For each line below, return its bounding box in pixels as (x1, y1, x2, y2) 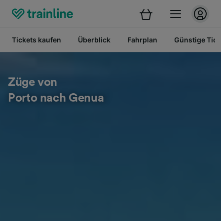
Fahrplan (127, 36, 157, 44)
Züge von (8, 76, 58, 88)
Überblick (78, 36, 110, 44)
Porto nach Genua (8, 92, 104, 104)
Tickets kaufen (12, 36, 61, 44)
